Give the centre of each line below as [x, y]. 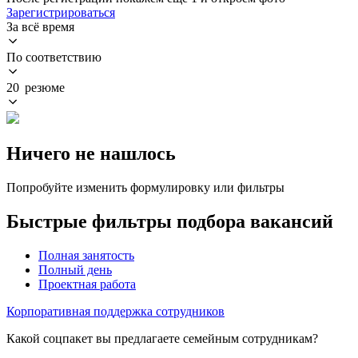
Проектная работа [87, 284]
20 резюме [36, 87]
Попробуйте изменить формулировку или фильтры [145, 187]
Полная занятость [86, 255]
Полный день [75, 269]
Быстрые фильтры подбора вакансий [170, 221]
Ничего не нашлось [91, 153]
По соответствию [54, 57]
